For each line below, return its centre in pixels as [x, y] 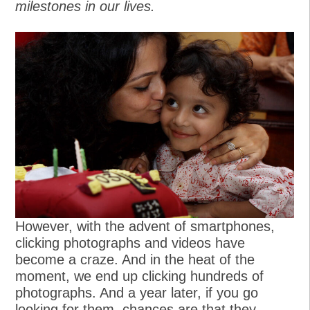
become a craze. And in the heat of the [135, 259]
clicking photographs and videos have [130, 243]
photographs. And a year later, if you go [137, 292]
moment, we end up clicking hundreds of [140, 276]
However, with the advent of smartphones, [145, 226]
